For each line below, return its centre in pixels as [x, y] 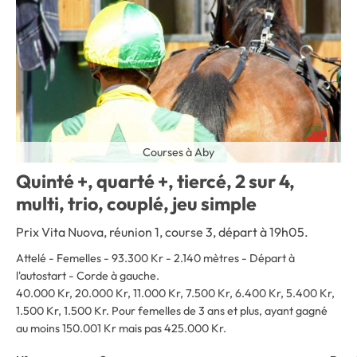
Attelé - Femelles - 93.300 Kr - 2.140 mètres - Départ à [155, 258]
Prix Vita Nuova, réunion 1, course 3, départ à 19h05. [162, 231]
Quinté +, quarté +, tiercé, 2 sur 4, [155, 181]
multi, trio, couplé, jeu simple [136, 203]
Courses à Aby [178, 152]
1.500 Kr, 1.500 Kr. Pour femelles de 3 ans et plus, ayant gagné [172, 310]
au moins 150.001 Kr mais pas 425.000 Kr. [121, 328]
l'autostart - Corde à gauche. [88, 275]
